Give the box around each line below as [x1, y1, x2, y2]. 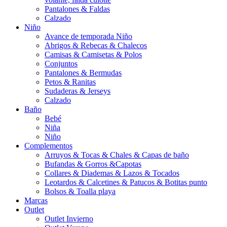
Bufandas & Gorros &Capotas [45, 159, 141, 168]
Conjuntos [45, 59, 78, 68]
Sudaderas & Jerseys [45, 86, 110, 95]
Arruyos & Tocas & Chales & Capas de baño [45, 150, 189, 159]
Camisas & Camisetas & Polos [45, 50, 142, 59]
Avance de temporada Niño [45, 31, 132, 41]
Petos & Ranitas [45, 77, 96, 86]
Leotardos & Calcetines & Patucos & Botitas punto [45, 177, 207, 186]
